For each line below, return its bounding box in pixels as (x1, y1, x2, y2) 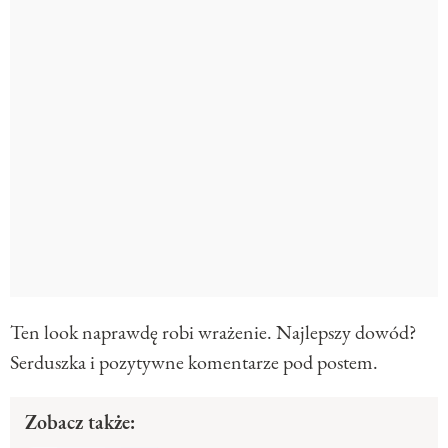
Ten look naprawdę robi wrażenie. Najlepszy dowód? (10, 319, 417, 346)
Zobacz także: (25, 409, 135, 436)
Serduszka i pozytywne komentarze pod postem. (10, 349, 378, 376)
